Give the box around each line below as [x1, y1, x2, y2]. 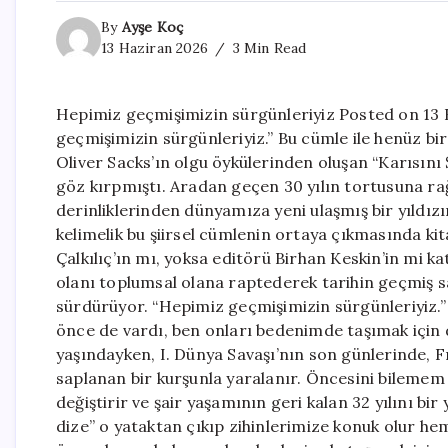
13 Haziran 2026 [101, 39, 208, 58]
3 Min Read [228, 39, 307, 58]
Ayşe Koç [121, 18, 184, 37]
